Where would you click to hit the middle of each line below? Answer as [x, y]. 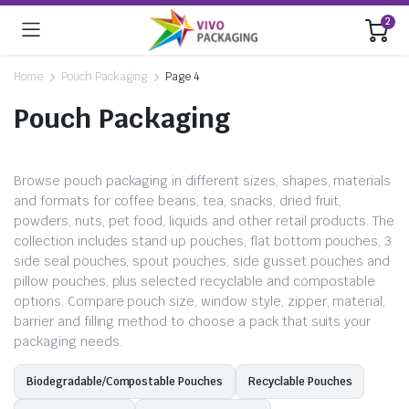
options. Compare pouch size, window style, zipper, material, [200, 301]
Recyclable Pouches [300, 381]
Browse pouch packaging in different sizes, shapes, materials [203, 181]
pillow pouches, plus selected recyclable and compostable [195, 281]
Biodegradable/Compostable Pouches [125, 381]
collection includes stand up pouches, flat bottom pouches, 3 [203, 241]
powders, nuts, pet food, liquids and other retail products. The [204, 221]
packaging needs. [68, 341]
